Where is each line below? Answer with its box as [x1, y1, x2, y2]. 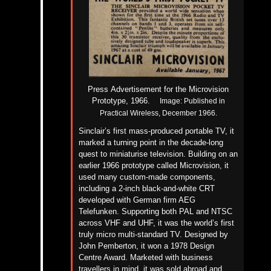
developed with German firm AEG [78, 195, 195, 205]
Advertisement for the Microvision [111, 85, 229, 94]
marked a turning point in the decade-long [78, 138, 223, 148]
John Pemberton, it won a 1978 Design [78, 241, 214, 251]
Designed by [184, 230, 228, 240]
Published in [183, 97, 225, 106]
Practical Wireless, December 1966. [99, 109, 217, 118]
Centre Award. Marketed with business [78, 253, 213, 263]
